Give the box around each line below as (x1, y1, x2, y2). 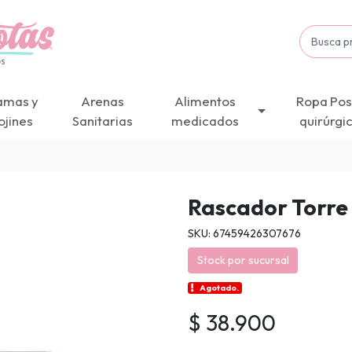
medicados (171, 112, 240, 130)
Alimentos (174, 93, 236, 110)
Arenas (81, 93, 125, 110)
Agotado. (200, 282, 240, 294)
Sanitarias (72, 112, 134, 130)
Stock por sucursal (196, 253, 289, 267)
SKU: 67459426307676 (188, 225, 301, 240)
